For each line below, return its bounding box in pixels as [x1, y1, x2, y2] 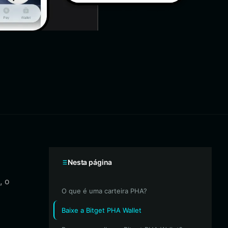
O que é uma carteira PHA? [62, 187, 147, 195]
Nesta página [68, 158, 112, 166]
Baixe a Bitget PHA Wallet [62, 206, 141, 214]
